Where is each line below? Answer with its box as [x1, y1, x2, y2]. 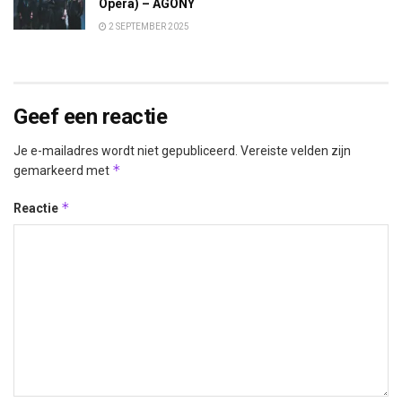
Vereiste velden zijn [240, 144, 351, 159]
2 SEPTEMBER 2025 [107, 22, 189, 32]
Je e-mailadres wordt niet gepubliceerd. [13, 144, 238, 159]
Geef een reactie [13, 104, 168, 130]
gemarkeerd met [13, 163, 112, 179]
